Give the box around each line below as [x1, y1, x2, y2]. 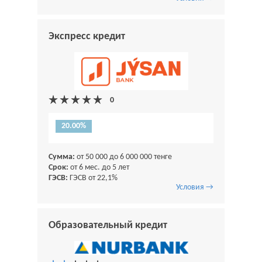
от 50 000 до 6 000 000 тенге [75, 152, 172, 161]
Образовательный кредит [49, 219, 167, 231]
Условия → [176, 182, 213, 192]
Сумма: [49, 152, 75, 161]
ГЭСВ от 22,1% [68, 173, 118, 182]
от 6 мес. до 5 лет [68, 163, 129, 172]
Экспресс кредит [49, 30, 125, 42]
